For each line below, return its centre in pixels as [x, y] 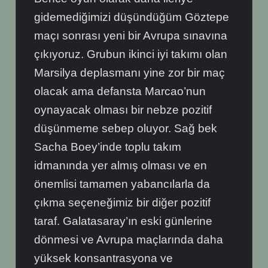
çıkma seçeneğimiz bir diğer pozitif [123, 203]
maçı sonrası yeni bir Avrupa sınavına [131, 36]
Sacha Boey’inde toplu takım [108, 147]
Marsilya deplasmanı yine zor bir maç [130, 73]
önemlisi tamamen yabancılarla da [122, 184]
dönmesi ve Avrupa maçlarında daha [129, 240]
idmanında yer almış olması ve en [121, 166]
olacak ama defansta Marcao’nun [120, 92]
